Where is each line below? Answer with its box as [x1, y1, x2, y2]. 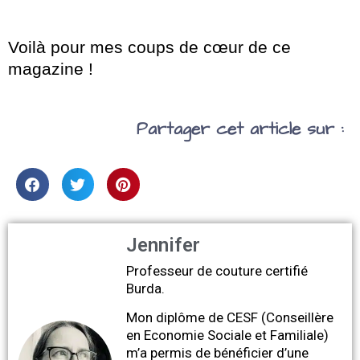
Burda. [126, 280, 165, 297]
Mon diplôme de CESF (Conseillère [126, 309, 333, 325]
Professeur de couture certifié [126, 263, 308, 280]
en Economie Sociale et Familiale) [126, 326, 329, 343]
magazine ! [8, 59, 93, 78]
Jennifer [126, 234, 200, 257]
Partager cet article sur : [137, 117, 344, 141]
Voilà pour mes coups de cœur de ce [8, 37, 291, 56]
